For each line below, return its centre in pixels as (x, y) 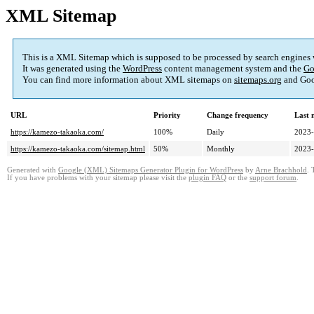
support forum (273, 178)
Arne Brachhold (281, 170)
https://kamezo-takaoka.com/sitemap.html (78, 149)
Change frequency (238, 115)
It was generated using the (73, 69)
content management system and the (233, 69)
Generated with (33, 170)
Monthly (221, 149)
